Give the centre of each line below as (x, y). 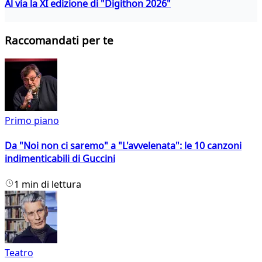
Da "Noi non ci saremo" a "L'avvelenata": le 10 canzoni (123, 146)
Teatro (19, 252)
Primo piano (32, 121)
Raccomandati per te (59, 40)
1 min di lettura (48, 184)
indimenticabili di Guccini (60, 159)
